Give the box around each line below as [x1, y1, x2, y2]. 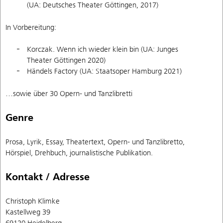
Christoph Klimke [5, 196, 60, 206]
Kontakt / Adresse [5, 170, 90, 183]
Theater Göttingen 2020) [27, 56, 106, 65]
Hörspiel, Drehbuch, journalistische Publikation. [5, 148, 153, 157]
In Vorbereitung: [5, 22, 56, 32]
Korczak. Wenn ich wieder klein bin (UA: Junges [27, 45, 178, 54]
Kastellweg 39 [5, 207, 50, 217]
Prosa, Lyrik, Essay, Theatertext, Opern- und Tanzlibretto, [5, 137, 185, 146]
